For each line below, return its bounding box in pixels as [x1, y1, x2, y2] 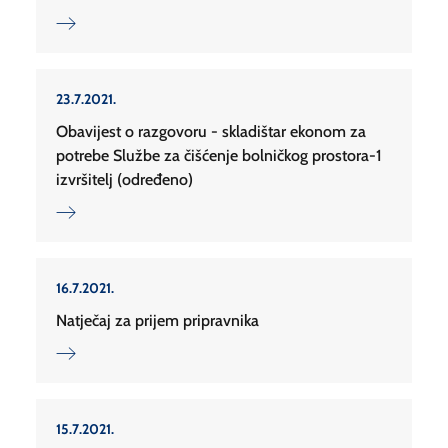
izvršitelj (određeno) [56, 170, 193, 190]
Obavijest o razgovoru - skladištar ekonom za [56, 122, 366, 142]
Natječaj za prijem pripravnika [56, 311, 259, 331]
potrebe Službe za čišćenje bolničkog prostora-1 [56, 146, 382, 166]
